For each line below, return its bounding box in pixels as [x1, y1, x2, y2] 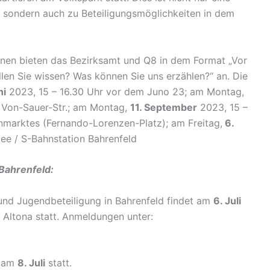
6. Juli [213, 194, 241, 207]
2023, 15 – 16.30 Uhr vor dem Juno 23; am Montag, [6, 85, 244, 98]
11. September [130, 101, 197, 113]
